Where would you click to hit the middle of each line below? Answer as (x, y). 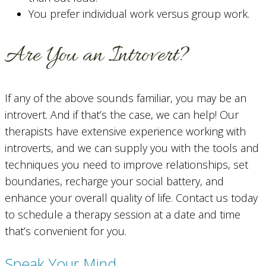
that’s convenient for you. (66, 231)
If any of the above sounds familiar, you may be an (126, 98)
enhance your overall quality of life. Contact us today (131, 198)
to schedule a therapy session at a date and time (123, 215)
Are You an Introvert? (97, 56)
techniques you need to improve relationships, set (126, 165)
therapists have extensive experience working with (125, 132)
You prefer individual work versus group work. (139, 14)
